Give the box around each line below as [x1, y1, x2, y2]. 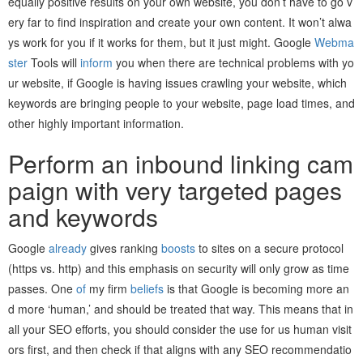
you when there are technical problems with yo [113, 53, 354, 70]
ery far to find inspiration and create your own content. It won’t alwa [8, 13, 352, 30]
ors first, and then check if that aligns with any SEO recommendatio [8, 340, 352, 357]
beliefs [130, 280, 164, 297]
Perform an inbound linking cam [8, 145, 353, 181]
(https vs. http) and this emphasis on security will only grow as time [8, 259, 349, 276]
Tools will [28, 53, 80, 70]
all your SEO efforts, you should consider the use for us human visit [8, 320, 352, 337]
